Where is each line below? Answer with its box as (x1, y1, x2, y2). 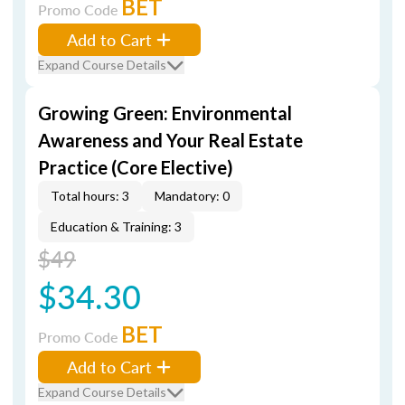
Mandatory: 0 (155, 188, 230, 203)
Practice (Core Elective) (38, 156, 233, 178)
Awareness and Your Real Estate (38, 129, 303, 151)
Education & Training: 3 (51, 219, 182, 234)
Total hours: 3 (51, 188, 129, 203)
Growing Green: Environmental (38, 102, 292, 124)
